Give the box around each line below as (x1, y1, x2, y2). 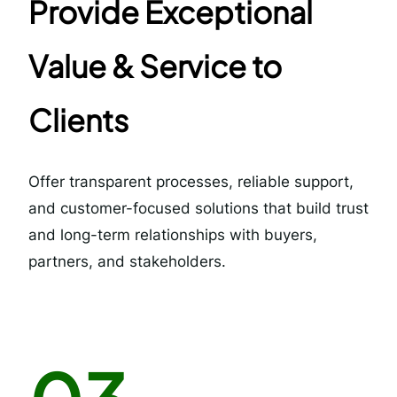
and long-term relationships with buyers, (28, 226, 317, 245)
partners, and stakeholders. (28, 253, 226, 271)
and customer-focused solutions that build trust (28, 199, 369, 218)
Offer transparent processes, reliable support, (28, 173, 354, 191)
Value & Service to (28, 47, 282, 86)
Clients (28, 101, 128, 140)
